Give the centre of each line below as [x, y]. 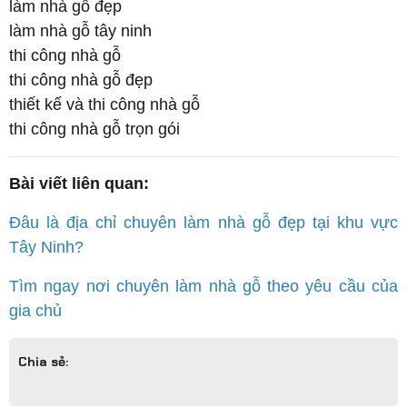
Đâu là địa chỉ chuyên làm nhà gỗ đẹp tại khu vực [203, 223]
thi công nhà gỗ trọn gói [94, 129]
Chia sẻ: [43, 362]
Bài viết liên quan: [79, 184]
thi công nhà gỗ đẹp [81, 80]
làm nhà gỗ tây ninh [80, 31]
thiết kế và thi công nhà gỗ [104, 105]
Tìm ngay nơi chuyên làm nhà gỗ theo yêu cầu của [203, 287]
